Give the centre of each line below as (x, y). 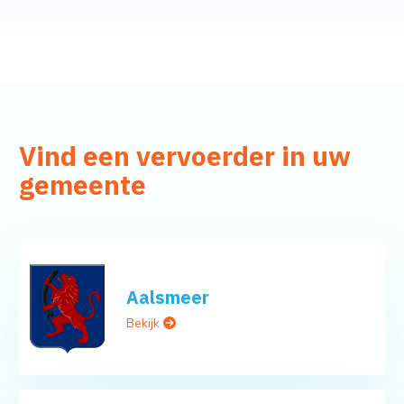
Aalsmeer (168, 298)
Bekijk (145, 324)
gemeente (82, 185)
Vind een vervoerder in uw (184, 156)
